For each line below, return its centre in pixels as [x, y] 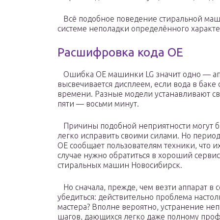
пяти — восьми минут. [98, 104]
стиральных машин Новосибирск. [120, 165]
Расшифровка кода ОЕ [120, 53]
